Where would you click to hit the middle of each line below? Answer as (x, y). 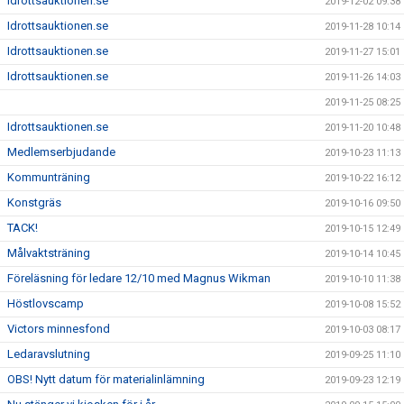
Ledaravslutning (49, 354)
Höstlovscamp (46, 303)
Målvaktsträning (49, 253)
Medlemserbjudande (61, 152)
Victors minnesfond (59, 329)
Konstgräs (34, 202)
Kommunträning (49, 177)
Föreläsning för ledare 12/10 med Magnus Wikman (139, 278)
